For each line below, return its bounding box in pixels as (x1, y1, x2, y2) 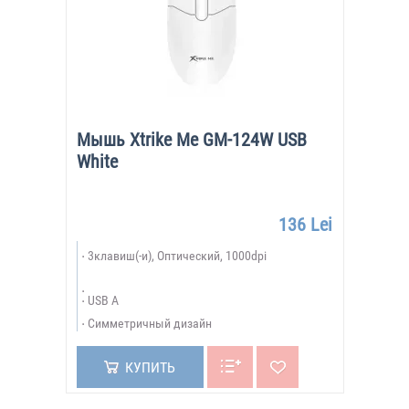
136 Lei (278, 214, 332, 236)
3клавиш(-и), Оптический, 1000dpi (87, 248, 267, 263)
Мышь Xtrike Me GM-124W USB (76, 129, 307, 151)
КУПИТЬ (124, 359, 175, 376)
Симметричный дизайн (87, 316, 212, 330)
